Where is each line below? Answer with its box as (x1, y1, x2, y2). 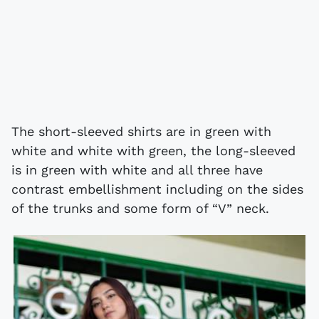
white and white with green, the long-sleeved (11, 142, 296, 158)
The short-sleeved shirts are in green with (11, 123, 271, 139)
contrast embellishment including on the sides (11, 181, 303, 197)
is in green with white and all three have (11, 162, 263, 177)
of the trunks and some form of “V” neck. (11, 200, 269, 216)
